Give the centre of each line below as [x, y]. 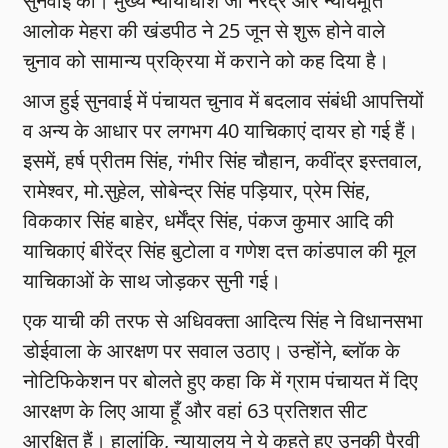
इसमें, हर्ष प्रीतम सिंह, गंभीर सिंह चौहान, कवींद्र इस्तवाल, [223, 161]
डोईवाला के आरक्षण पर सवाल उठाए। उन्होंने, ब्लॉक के [212, 351]
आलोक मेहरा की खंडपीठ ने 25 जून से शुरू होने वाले [204, 31]
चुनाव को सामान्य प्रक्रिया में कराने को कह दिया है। [206, 61]
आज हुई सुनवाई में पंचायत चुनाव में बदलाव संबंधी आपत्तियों [224, 101]
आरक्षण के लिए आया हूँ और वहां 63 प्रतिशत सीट [195, 411]
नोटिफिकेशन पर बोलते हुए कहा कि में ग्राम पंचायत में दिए [221, 381]
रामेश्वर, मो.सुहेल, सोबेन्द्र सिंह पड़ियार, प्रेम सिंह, [197, 191]
